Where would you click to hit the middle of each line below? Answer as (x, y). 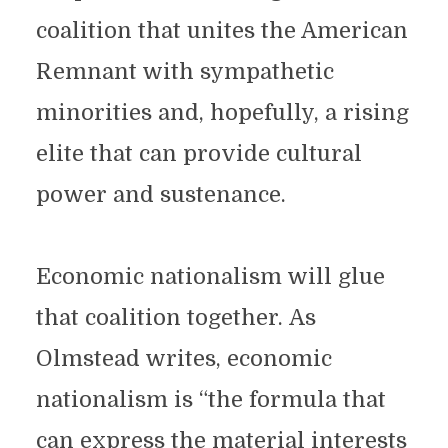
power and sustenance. (163, 194)
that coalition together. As (175, 317)
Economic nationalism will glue (210, 276)
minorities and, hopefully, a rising (222, 112)
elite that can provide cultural (198, 153)
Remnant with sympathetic (184, 71)
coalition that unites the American (221, 30)
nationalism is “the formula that (210, 399)
